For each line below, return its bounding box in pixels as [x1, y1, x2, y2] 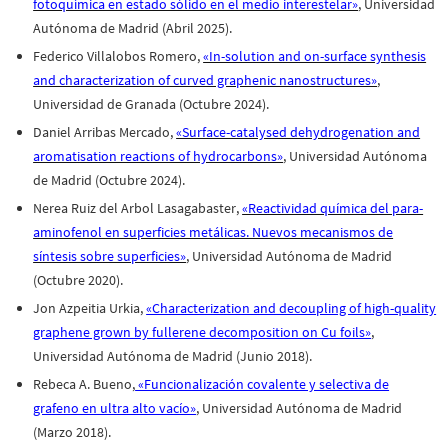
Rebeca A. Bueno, [33, 375, 136, 393]
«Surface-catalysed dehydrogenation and [176, 123, 421, 141]
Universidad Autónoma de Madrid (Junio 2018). [33, 347, 313, 365]
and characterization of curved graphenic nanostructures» [33, 71, 378, 89]
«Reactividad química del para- [242, 199, 424, 217]
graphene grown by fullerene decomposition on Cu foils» [33, 323, 372, 341]
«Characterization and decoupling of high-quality [146, 299, 437, 317]
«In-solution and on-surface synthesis [203, 47, 427, 65]
